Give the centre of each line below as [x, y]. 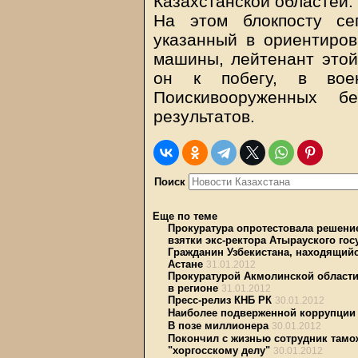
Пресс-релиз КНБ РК [220, 300]
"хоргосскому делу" [219, 350]
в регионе [193, 288]
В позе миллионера [218, 326]
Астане [185, 264]
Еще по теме [185, 216]
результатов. [204, 116]
